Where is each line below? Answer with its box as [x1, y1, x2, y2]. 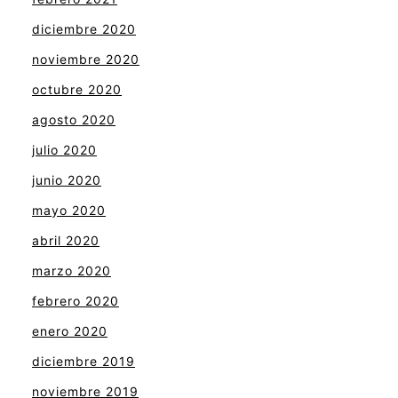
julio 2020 [32, 141, 97, 157]
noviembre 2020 [32, 51, 139, 67]
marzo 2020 [32, 262, 111, 278]
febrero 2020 [32, 292, 119, 308]
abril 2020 [32, 232, 99, 248]
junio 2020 [32, 171, 101, 187]
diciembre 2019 [32, 353, 135, 369]
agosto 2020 [32, 111, 115, 127]
